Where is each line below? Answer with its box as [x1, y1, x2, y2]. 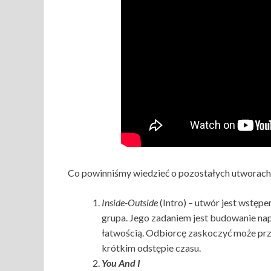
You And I [102, 257, 140, 269]
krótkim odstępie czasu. [102, 242, 203, 253]
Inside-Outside [102, 197, 158, 208]
